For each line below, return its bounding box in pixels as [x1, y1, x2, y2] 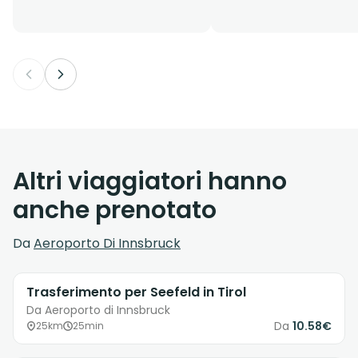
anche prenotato [13, 193, 217, 228]
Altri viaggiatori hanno [13, 165, 287, 199]
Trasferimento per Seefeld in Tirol [26, 283, 246, 302]
